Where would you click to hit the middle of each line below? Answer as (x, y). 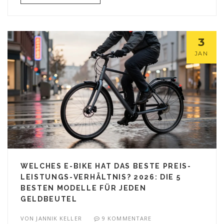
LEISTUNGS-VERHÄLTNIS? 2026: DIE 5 (101, 177)
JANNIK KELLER (59, 218)
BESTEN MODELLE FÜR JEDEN (83, 188)
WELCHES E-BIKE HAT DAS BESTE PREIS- (106, 166)
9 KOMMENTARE (127, 218)
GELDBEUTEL (49, 199)
